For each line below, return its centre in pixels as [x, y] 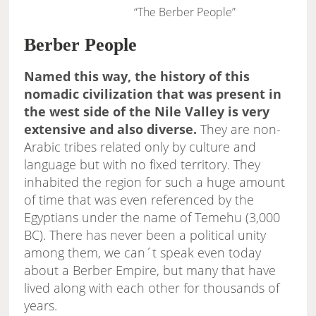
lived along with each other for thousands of [152, 288]
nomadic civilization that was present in [153, 94]
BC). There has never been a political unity [145, 235]
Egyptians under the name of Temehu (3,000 [152, 218]
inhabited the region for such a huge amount [155, 182]
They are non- [239, 129]
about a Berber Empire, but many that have [150, 271]
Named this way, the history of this [137, 77]
